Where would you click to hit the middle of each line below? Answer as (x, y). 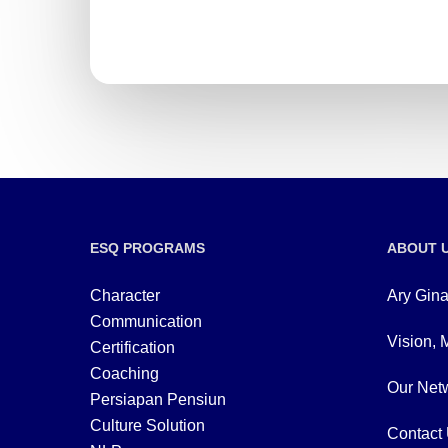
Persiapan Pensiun (158, 400)
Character (125, 296)
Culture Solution (147, 426)
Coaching (124, 374)
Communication (146, 322)
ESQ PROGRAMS (147, 248)
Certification (132, 348)
